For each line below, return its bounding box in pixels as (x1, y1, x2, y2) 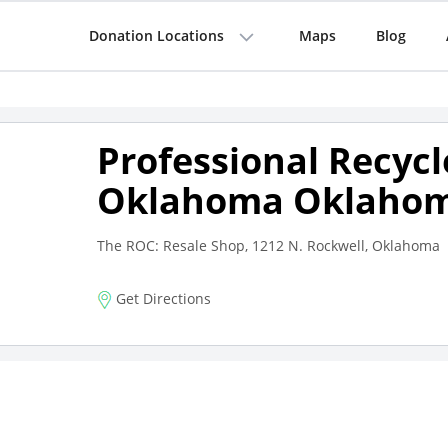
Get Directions (111, 289, 211, 308)
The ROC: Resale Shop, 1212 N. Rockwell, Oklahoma (96, 236, 440, 255)
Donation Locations (88, 26, 224, 45)
